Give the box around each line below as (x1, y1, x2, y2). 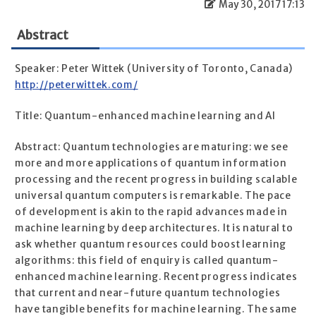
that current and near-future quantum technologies (15, 287, 281, 300)
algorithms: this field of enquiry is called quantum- (15, 255, 279, 267)
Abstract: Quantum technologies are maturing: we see (15, 141, 288, 154)
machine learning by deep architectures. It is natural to (15, 222, 293, 235)
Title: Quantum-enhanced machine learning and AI (15, 110, 276, 123)
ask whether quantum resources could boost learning (15, 238, 287, 251)
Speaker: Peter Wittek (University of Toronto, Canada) (15, 63, 293, 75)
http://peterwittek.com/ (15, 79, 138, 92)
